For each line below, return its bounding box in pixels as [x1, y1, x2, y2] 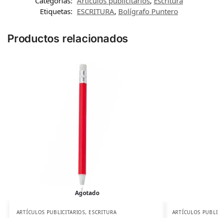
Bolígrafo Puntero [118, 6, 178, 16]
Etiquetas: [40, 6, 74, 16]
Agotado [74, 188, 99, 197]
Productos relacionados [7, 32, 128, 45]
